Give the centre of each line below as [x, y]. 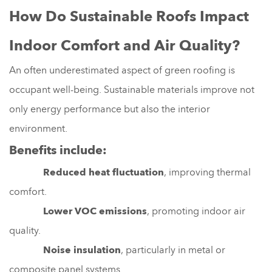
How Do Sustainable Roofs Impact [129, 16]
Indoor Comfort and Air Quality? [124, 46]
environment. [38, 128]
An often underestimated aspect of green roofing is [122, 70]
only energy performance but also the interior [110, 109]
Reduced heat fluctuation [87, 172]
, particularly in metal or [173, 250]
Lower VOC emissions [78, 211]
